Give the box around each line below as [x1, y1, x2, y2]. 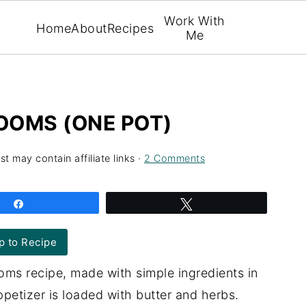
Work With [164, 14, 225, 28]
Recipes [107, 20, 154, 36]
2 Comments [144, 152, 205, 164]
